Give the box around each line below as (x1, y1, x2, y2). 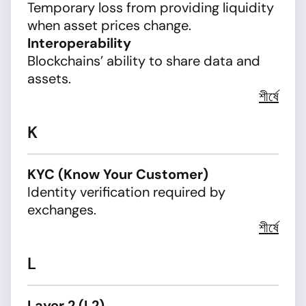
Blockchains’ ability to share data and (27, 52, 260, 70)
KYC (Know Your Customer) (27, 165, 208, 183)
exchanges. (27, 201, 96, 219)
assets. (27, 70, 71, 87)
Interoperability (27, 34, 131, 52)
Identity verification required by (27, 183, 225, 201)
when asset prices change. (27, 16, 191, 34)
